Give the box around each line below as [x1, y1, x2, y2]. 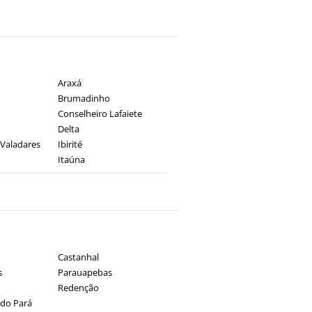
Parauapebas [57, 266, 112, 279]
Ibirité [57, 138, 82, 150]
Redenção [57, 281, 99, 294]
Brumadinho [57, 92, 110, 104]
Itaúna [57, 153, 85, 166]
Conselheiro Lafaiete [57, 107, 142, 120]
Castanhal [57, 251, 99, 263]
